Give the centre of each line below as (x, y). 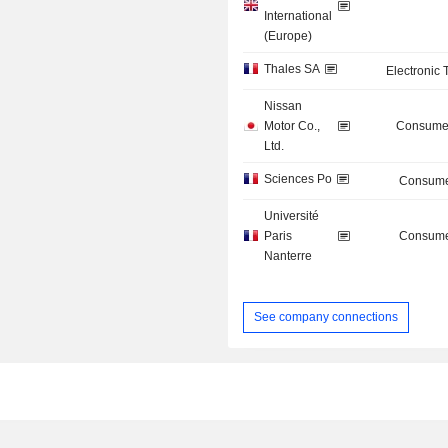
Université (292, 216)
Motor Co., (292, 126)
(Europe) (288, 36)
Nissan (283, 106)
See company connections (326, 316)
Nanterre (288, 256)
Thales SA (292, 69)
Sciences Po (298, 179)
